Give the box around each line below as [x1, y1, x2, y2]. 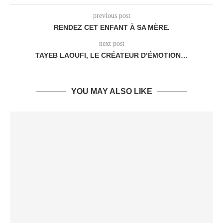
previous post [93, 12, 130, 19]
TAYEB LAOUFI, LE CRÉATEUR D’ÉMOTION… [35, 51, 188, 59]
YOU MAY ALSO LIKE [71, 87, 152, 96]
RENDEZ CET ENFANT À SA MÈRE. [53, 23, 170, 31]
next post [99, 40, 124, 47]
